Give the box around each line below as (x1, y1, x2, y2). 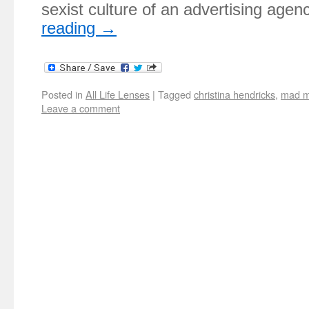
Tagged (158, 86, 191, 101)
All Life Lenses (86, 86, 150, 101)
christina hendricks (194, 86, 275, 101)
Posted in (41, 86, 83, 101)
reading (41, 19, 100, 37)
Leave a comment (41, 100, 120, 115)
